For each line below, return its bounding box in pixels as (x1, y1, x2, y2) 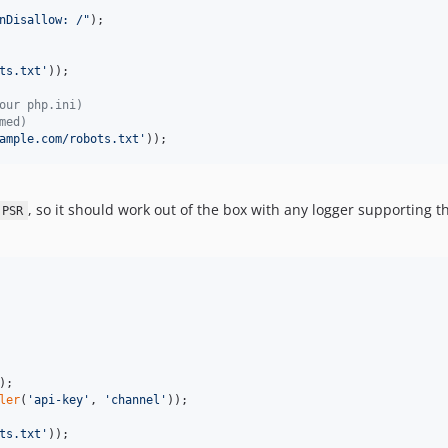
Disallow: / (6, 13, 83, 28)
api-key (34, 393, 83, 408)
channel (111, 393, 160, 408)
